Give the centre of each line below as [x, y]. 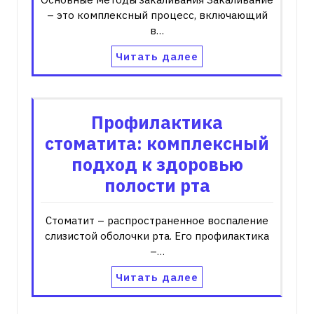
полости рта [157, 185]
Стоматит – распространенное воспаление [157, 220]
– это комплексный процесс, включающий [157, 15]
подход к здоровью [157, 164]
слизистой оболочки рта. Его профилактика [157, 235]
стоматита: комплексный [157, 143]
